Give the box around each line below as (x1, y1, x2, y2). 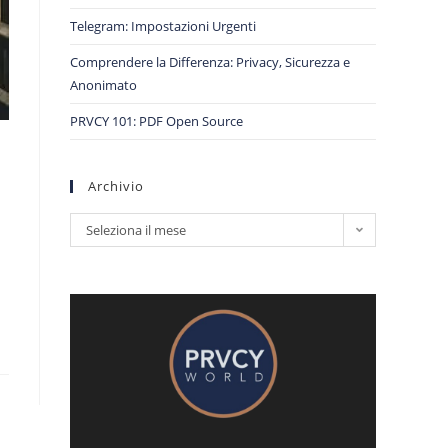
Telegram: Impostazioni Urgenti (70, 17, 256, 35)
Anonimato (70, 76, 137, 94)
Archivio (88, 177, 144, 195)
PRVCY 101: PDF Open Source (70, 112, 243, 130)
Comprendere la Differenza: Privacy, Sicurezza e (70, 53, 350, 71)
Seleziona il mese (86, 221, 186, 239)
